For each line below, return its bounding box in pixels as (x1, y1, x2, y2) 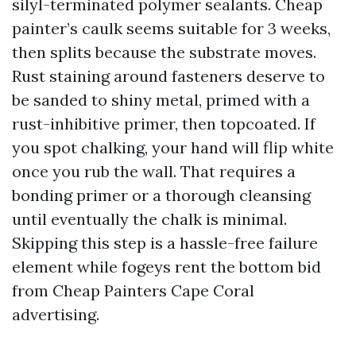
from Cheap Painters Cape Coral (12, 281, 254, 300)
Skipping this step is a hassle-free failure (12, 233, 318, 253)
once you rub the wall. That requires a (12, 161, 296, 181)
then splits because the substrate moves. (12, 42, 316, 62)
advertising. (12, 304, 99, 324)
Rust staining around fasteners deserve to (12, 66, 325, 86)
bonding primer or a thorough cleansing (12, 185, 311, 205)
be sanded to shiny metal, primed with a (12, 90, 310, 110)
